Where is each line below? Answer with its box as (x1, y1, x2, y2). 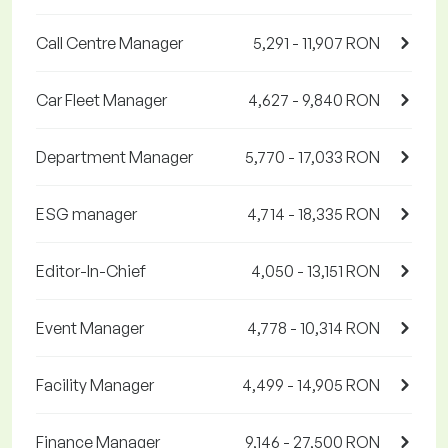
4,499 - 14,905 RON (242, 375, 380, 396)
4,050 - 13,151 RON (251, 261, 380, 282)
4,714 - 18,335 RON (247, 204, 380, 225)
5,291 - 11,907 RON (253, 33, 380, 54)
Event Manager (36, 318, 144, 339)
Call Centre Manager (36, 33, 183, 54)
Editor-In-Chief (36, 261, 146, 282)
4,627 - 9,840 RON (248, 90, 380, 111)
